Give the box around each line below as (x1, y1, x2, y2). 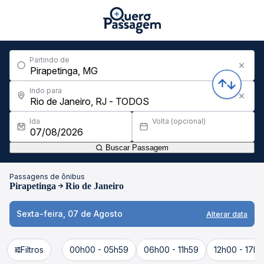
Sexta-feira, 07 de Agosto (16, 209, 123, 219)
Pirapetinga (9, 181, 56, 191)
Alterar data (206, 209, 247, 219)
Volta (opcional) (152, 117, 206, 126)
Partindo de (29, 55, 70, 64)
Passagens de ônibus (9, 172, 85, 181)
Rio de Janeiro (65, 181, 124, 191)
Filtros (21, 245, 44, 255)
